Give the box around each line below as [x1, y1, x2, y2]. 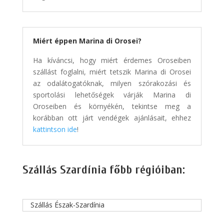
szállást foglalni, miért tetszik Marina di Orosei [32, 67, 191, 77]
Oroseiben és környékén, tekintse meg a [32, 101, 191, 111]
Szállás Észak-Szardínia [30, 200, 104, 210]
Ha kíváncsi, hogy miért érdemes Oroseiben [32, 55, 191, 65]
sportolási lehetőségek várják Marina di [32, 90, 191, 100]
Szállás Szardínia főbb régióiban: [22, 163, 185, 177]
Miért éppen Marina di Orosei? [32, 36, 141, 46]
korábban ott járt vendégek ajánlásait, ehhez [32, 113, 191, 123]
